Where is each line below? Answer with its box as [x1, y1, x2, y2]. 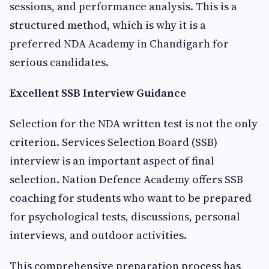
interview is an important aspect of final [10, 153, 214, 168]
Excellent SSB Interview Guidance [10, 85, 186, 100]
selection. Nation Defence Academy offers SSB [10, 172, 243, 187]
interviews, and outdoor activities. [10, 228, 187, 243]
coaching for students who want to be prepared [10, 190, 252, 205]
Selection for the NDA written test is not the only [10, 116, 258, 131]
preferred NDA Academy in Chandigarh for [10, 36, 229, 51]
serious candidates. [10, 55, 109, 70]
